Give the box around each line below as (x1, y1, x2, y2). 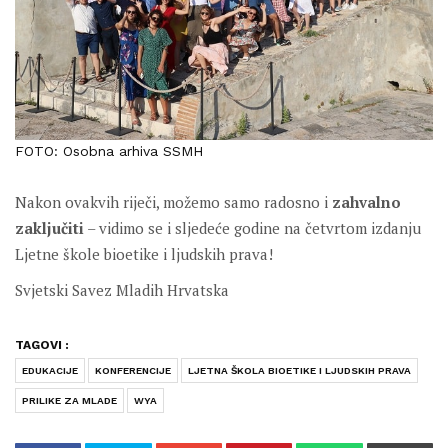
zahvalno (332, 192, 401, 213)
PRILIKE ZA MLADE (22, 395, 117, 407)
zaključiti (15, 218, 84, 239)
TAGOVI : (15, 338, 69, 353)
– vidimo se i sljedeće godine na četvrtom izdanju (84, 218, 421, 239)
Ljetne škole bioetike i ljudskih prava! (15, 244, 273, 265)
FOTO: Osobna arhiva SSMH (15, 143, 203, 160)
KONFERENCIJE (95, 365, 171, 377)
